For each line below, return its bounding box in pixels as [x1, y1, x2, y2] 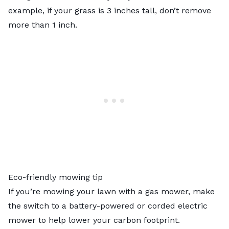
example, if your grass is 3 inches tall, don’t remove [8, 5, 211, 15]
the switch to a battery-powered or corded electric [8, 200, 208, 211]
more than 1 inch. [8, 19, 80, 30]
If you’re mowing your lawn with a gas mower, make [8, 186, 215, 196]
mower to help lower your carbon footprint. [8, 215, 182, 225]
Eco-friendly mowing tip [8, 172, 103, 182]
